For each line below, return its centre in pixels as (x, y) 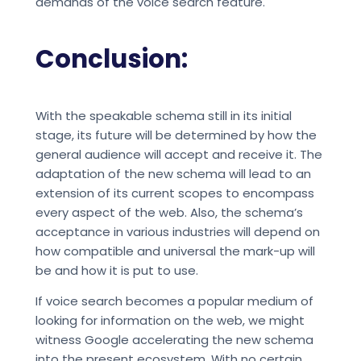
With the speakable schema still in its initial (163, 115)
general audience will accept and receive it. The (178, 154)
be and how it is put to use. (116, 270)
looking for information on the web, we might (170, 321)
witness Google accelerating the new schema (174, 340)
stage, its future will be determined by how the (176, 135)
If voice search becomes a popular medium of (174, 301)
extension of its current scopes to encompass (174, 193)
